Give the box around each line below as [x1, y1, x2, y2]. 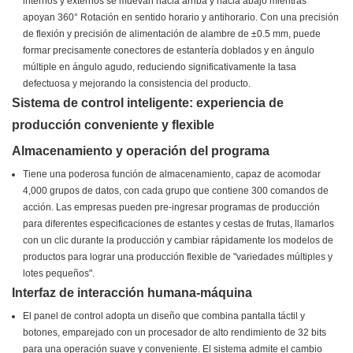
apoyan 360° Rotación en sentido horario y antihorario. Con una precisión [23, 12, 340, 24]
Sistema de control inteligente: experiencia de [12, 96, 284, 110]
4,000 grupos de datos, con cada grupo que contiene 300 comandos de [23, 185, 329, 197]
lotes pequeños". [23, 268, 95, 280]
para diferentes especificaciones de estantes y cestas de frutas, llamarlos [23, 218, 335, 230]
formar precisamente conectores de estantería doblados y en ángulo [23, 45, 315, 57]
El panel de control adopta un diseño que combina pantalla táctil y [23, 310, 306, 322]
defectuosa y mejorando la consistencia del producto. [23, 78, 251, 90]
